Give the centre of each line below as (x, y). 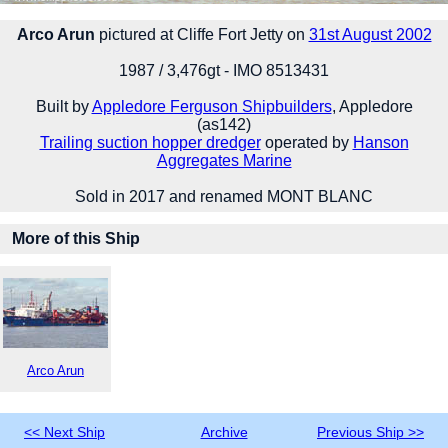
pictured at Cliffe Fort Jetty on (201, 34)
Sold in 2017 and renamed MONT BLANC (224, 196)
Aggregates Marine (224, 160)
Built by (63, 106)
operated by (306, 142)
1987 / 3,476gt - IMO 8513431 (224, 70)
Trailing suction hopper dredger (150, 142)
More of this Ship (76, 238)
